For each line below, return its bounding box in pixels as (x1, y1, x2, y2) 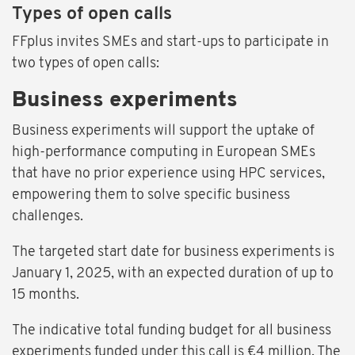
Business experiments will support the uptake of (12, 124, 315, 139)
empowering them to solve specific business (12, 188, 290, 204)
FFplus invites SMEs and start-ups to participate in (12, 35, 329, 51)
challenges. (12, 209, 83, 225)
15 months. (12, 288, 79, 303)
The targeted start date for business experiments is (12, 245, 334, 261)
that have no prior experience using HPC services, (12, 166, 325, 182)
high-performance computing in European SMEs (12, 145, 315, 161)
